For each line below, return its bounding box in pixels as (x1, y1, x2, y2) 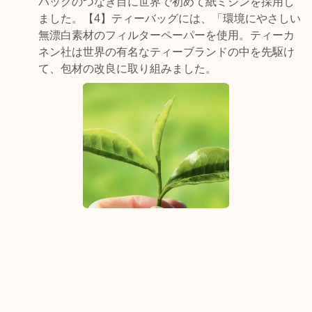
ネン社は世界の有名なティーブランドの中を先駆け (38, 46, 295, 58)
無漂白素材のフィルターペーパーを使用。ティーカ (38, 29, 295, 41)
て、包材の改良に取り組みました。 (38, 63, 217, 75)
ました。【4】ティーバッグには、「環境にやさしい (38, 13, 302, 24)
